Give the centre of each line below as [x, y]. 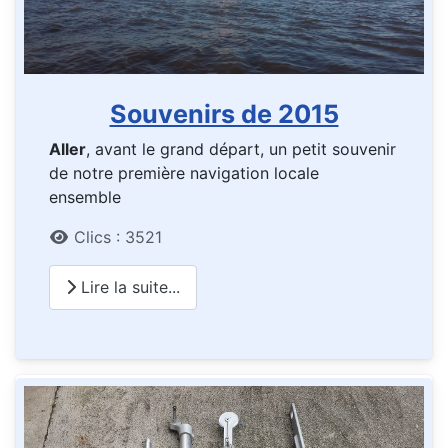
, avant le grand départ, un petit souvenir [241, 148]
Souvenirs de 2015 [224, 113]
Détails [75, 235]
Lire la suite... [128, 287]
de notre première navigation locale [184, 172]
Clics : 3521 [118, 236]
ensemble [87, 196]
